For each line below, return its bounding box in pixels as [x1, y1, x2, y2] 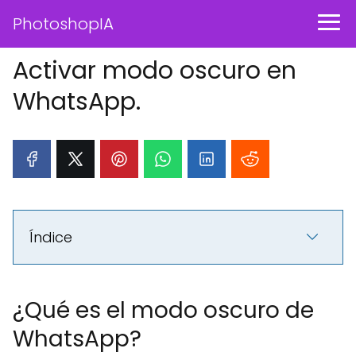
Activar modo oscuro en [13, 54, 296, 87]
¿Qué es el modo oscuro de [13, 295, 314, 326]
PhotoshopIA [13, 13, 114, 35]
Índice [29, 227, 72, 247]
